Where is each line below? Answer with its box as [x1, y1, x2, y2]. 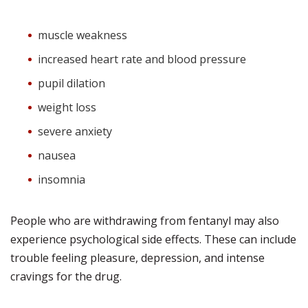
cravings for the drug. [10, 269, 122, 284]
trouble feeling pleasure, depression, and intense [10, 250, 265, 265]
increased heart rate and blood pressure [38, 52, 246, 67]
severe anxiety [38, 124, 112, 139]
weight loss [38, 100, 96, 115]
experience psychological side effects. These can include [10, 232, 296, 247]
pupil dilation [38, 76, 105, 91]
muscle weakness [38, 27, 127, 43]
